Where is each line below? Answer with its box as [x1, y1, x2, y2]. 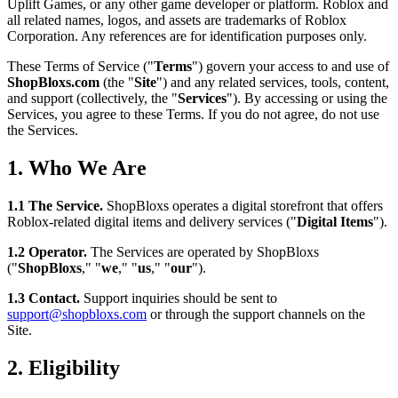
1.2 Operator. [7, 243, 87, 259]
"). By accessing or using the [227, 90, 387, 106]
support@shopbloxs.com [7, 306, 147, 322]
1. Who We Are [7, 155, 147, 179]
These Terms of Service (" [7, 58, 154, 74]
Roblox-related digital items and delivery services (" [7, 213, 297, 229]
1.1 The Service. [7, 197, 103, 213]
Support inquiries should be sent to [80, 290, 277, 306]
